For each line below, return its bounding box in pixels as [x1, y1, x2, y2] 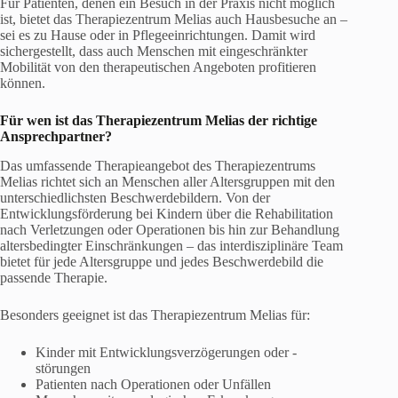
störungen [36, 360, 91, 376]
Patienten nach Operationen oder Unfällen [36, 376, 271, 392]
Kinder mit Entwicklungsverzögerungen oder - [36, 344, 297, 360]
